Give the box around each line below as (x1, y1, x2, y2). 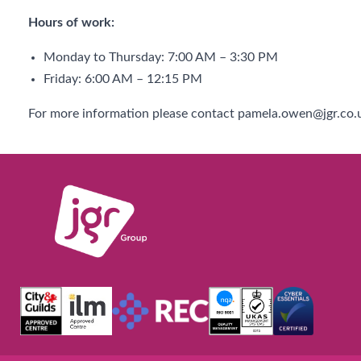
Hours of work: (28, 16, 114, 29)
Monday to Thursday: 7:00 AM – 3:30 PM (44, 51, 279, 64)
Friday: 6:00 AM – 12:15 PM (44, 73, 203, 85)
